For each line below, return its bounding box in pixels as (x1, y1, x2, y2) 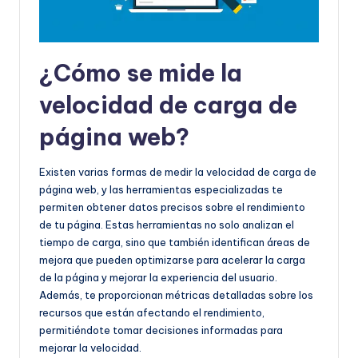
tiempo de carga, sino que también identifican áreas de (39, 235, 310, 249)
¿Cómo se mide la (39, 58, 242, 88)
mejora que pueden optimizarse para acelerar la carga (39, 253, 305, 266)
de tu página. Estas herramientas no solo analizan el (39, 217, 294, 231)
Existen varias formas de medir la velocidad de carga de (39, 165, 316, 178)
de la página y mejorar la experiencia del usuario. (39, 270, 277, 284)
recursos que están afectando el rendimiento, (39, 305, 265, 319)
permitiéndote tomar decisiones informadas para (39, 323, 283, 336)
